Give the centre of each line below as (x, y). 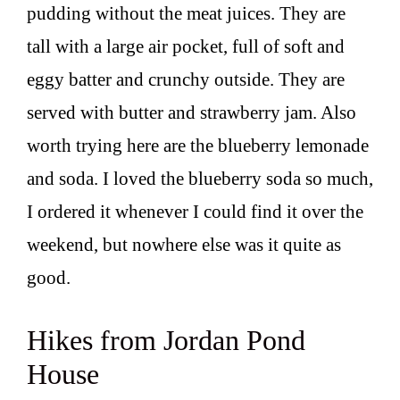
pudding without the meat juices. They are (186, 14)
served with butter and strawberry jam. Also (192, 113)
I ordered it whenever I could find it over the (195, 212)
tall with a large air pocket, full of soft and (186, 47)
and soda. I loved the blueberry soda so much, (200, 179)
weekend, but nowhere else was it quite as (184, 245)
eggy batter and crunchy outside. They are (186, 80)
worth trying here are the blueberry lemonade (198, 146)
